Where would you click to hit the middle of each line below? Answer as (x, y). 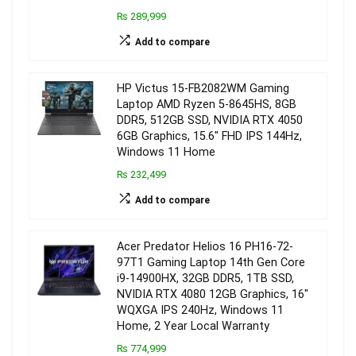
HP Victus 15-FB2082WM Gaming (203, 89)
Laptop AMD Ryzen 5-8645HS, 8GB (207, 104)
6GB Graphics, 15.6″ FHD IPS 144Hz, (209, 136)
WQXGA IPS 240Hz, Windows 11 (200, 310)
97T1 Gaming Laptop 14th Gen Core (211, 263)
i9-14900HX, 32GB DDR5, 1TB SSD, (205, 279)
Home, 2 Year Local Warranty (193, 326)
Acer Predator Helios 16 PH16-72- (205, 247)
